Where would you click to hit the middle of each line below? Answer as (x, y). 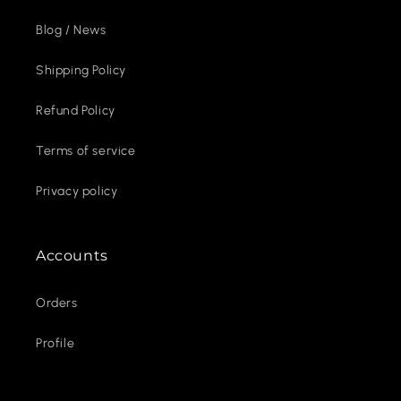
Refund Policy (76, 111)
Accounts (72, 256)
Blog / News (71, 30)
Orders (57, 303)
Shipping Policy (81, 70)
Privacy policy (77, 191)
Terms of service (86, 151)
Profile (55, 343)
